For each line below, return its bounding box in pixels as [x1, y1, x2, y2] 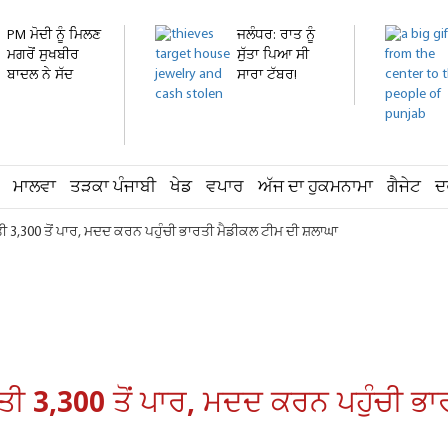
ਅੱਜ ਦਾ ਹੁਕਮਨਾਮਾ [258, 176, 373, 199]
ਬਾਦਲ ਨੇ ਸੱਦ [7, 66, 73, 85]
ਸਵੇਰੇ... [237, 86, 273, 105]
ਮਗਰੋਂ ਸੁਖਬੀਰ [7, 46, 79, 65]
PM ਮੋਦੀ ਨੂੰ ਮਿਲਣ [7, 26, 101, 45]
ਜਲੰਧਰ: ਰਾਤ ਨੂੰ [237, 26, 315, 45]
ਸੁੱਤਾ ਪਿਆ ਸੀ [237, 46, 309, 65]
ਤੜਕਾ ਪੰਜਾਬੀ [70, 176, 156, 199]
